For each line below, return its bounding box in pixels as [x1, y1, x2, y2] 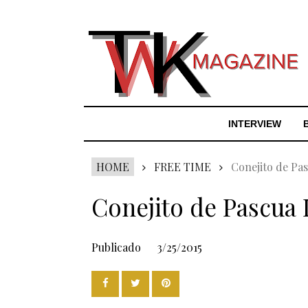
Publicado [91, 240, 144, 254]
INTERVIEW [228, 118, 281, 129]
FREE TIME [154, 159, 211, 174]
